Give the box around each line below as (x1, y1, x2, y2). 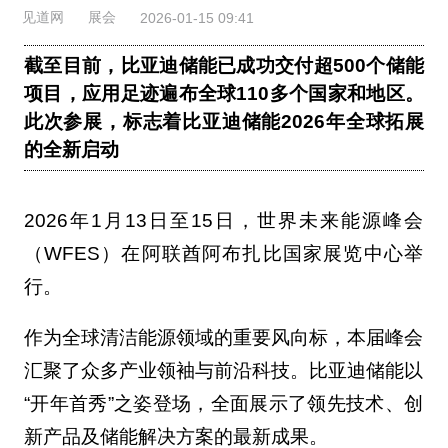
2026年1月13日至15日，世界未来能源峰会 (23, 210, 423, 232)
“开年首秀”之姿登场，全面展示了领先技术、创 (23, 393, 423, 415)
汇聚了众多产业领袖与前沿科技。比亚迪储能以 (23, 360, 423, 382)
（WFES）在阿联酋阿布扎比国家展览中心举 (23, 243, 423, 265)
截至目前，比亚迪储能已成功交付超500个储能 (23, 55, 425, 77)
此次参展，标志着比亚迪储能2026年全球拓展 (23, 111, 425, 133)
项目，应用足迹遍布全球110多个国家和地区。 (23, 83, 425, 105)
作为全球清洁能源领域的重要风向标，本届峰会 (23, 327, 423, 349)
